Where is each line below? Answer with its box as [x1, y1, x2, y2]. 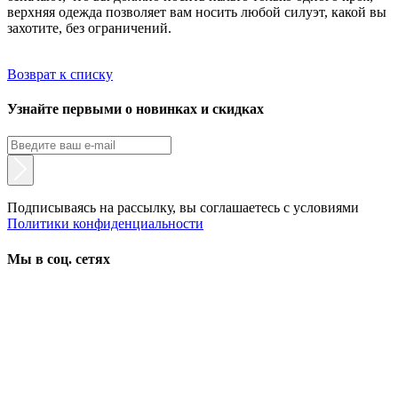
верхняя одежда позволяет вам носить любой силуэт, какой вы [7, 4, 386, 20]
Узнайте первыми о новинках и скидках [7, 101, 264, 117]
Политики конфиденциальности [7, 216, 203, 232]
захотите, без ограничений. [7, 20, 171, 36]
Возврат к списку [7, 66, 113, 82]
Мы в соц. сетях [7, 251, 110, 267]
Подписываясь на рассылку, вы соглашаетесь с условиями [7, 200, 359, 216]
